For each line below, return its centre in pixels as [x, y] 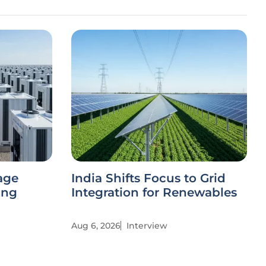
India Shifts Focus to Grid [148, 178]
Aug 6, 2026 [96, 226]
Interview [147, 226]
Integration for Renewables [154, 192]
